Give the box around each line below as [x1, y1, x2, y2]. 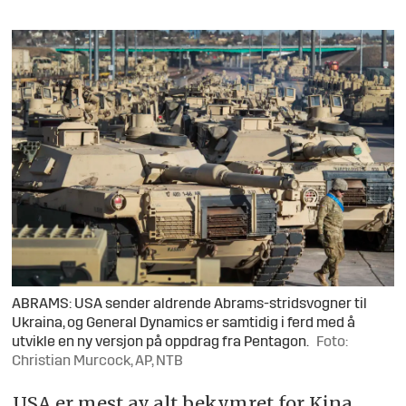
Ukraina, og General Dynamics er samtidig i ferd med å [12, 316, 356, 332]
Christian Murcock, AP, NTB [12, 354, 184, 370]
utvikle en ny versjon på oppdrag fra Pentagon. [12, 335, 310, 351]
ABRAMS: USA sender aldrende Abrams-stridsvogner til [12, 297, 368, 313]
